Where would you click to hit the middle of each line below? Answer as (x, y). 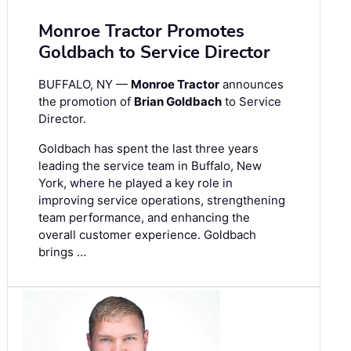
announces (251, 85)
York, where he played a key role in (136, 183)
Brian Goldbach (178, 102)
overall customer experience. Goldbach (147, 235)
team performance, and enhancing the (144, 218)
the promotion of (86, 102)
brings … (62, 252)
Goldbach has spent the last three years (148, 149)
